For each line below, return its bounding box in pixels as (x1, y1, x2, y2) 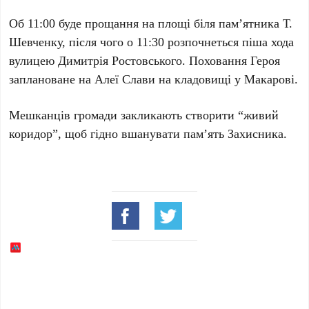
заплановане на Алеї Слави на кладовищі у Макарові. (9, 70, 299, 88)
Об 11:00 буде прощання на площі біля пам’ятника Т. (9, 14, 293, 32)
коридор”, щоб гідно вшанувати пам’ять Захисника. (9, 125, 288, 142)
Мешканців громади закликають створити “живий (9, 106, 279, 123)
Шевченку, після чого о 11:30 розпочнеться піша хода (9, 33, 295, 50)
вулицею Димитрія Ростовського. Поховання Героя (9, 52, 281, 69)
